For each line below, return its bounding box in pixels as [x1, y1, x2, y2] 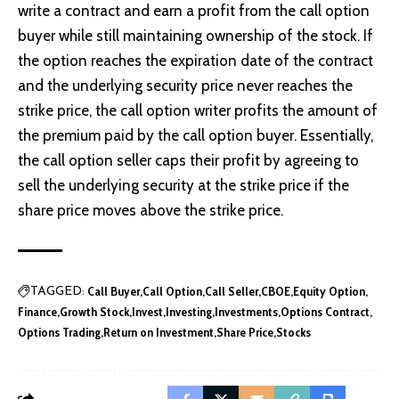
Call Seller [205, 283, 258, 300]
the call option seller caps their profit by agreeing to [18, 151, 359, 170]
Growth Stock [60, 304, 129, 321]
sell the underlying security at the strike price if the [18, 176, 349, 195]
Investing [166, 304, 212, 321]
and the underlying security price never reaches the [18, 77, 353, 95]
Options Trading [18, 324, 101, 341]
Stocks [276, 324, 311, 341]
